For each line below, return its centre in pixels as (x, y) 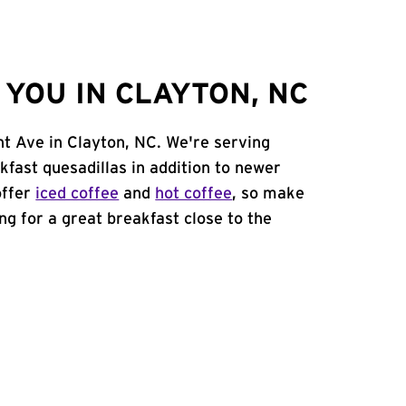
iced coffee (77, 194)
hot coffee (194, 194)
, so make (269, 194)
